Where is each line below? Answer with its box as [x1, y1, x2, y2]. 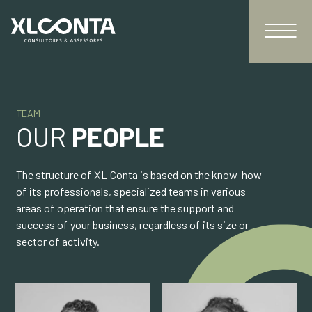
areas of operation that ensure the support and [16, 201, 235, 214]
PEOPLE [72, 120, 165, 153]
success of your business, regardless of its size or [16, 217, 249, 231]
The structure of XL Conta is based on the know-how [16, 167, 263, 181]
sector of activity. [16, 234, 100, 248]
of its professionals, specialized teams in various [16, 184, 247, 198]
